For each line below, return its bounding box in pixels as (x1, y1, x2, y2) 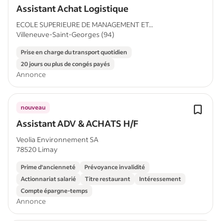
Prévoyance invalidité (84, 163, 145, 171)
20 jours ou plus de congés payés (21, 60, 110, 68)
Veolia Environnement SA (16, 135, 98, 144)
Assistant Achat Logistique (16, 2, 128, 14)
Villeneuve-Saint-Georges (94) (16, 30, 114, 39)
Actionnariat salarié (21, 175, 76, 183)
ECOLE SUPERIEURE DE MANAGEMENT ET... (16, 20, 153, 29)
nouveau (21, 104, 45, 111)
